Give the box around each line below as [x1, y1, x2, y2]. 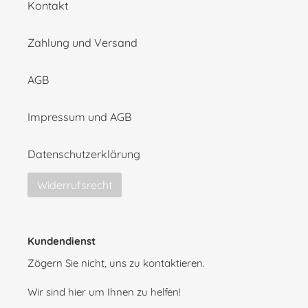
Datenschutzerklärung [27, 146, 140, 161]
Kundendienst [27, 234, 96, 247]
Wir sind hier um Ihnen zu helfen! [27, 285, 181, 298]
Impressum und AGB [27, 109, 131, 124]
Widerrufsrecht [37, 177, 112, 192]
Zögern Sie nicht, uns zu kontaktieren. [27, 256, 205, 270]
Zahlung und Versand [27, 35, 137, 49]
